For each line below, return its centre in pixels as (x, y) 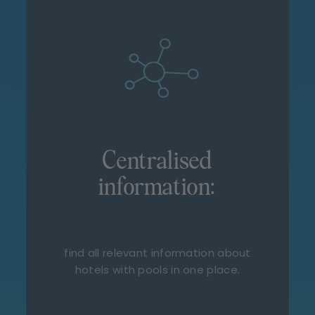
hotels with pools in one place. (157, 270)
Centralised (157, 162)
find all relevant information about (157, 253)
